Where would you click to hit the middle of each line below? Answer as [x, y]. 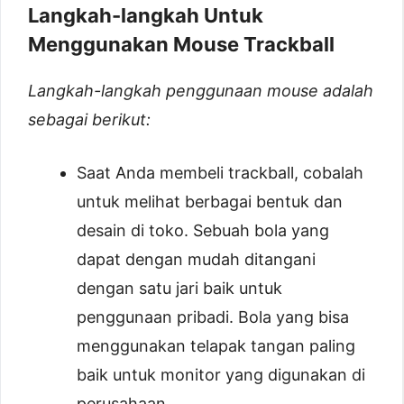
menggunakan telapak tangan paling [216, 346]
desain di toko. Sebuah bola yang [203, 231]
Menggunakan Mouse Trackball [181, 45]
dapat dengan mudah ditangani [196, 260]
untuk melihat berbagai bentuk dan [210, 202]
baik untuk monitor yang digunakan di [221, 375]
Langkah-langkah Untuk [146, 16]
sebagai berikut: [89, 120]
